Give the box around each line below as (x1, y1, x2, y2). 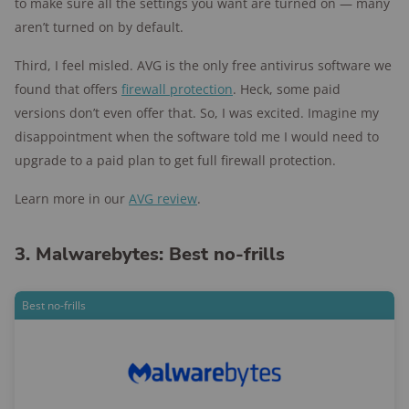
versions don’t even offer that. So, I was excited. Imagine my (15, 104, 379, 121)
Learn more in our (15, 190, 129, 207)
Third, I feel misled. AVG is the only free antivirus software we (15, 57, 392, 74)
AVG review (129, 190, 197, 207)
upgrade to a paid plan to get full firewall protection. (15, 152, 336, 169)
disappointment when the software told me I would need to (15, 128, 379, 145)
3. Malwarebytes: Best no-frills (15, 242, 285, 267)
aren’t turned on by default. (15, 18, 184, 36)
